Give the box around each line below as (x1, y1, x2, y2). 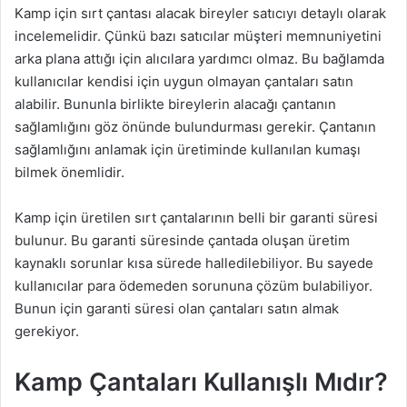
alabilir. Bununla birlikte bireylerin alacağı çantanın (15, 95, 336, 114)
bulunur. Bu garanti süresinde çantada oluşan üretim (15, 232, 350, 250)
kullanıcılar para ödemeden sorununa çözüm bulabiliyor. (15, 277, 372, 295)
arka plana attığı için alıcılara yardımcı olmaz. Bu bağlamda (15, 50, 384, 68)
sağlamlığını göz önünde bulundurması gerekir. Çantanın (15, 118, 376, 136)
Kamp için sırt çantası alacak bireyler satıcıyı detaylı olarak (15, 5, 386, 23)
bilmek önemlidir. (15, 164, 124, 182)
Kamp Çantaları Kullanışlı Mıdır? (15, 367, 388, 398)
